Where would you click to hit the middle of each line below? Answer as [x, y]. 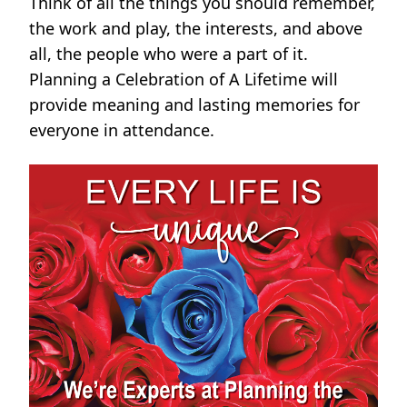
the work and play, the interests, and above [196, 29]
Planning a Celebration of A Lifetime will [184, 79]
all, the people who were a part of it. [169, 54]
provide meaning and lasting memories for [194, 105]
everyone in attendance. [122, 130]
